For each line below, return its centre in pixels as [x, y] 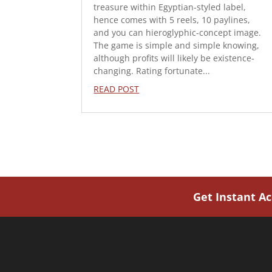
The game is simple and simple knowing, [177, 45]
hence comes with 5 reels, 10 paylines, [172, 20]
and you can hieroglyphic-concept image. [178, 32]
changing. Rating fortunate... [152, 71]
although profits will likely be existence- [174, 58]
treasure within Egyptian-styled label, [170, 7]
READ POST [117, 89]
